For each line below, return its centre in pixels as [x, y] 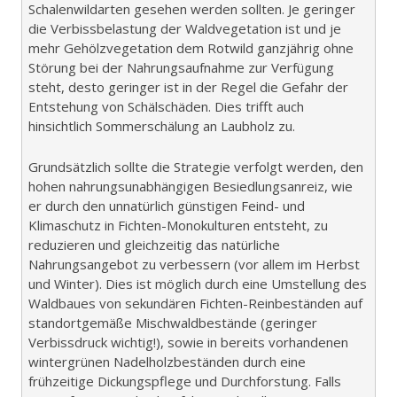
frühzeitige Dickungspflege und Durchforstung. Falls [185, 381]
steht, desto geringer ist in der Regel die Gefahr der [188, 87]
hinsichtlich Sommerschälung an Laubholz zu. [162, 126]
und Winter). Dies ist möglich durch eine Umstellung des [198, 284]
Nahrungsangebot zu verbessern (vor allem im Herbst [194, 265]
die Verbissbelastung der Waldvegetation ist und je [185, 29]
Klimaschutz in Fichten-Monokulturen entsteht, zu [178, 226]
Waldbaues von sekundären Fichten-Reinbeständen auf [195, 304]
